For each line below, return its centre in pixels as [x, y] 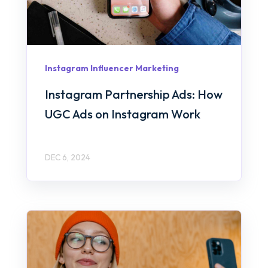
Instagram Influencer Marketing [112, 68]
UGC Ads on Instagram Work [123, 114]
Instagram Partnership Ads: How [134, 94]
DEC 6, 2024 [68, 157]
